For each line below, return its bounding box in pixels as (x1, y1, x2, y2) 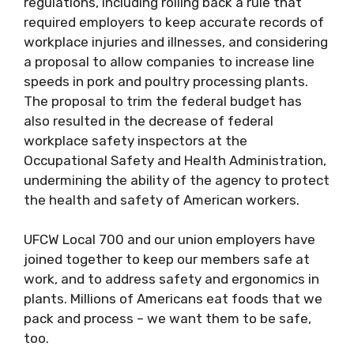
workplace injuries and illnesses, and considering (24, 33, 328, 50)
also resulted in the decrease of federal (24, 112, 273, 129)
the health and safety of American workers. (24, 191, 299, 208)
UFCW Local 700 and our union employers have (24, 232, 315, 247)
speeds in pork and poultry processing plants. (24, 73, 308, 89)
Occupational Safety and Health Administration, (24, 152, 326, 168)
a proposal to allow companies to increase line (24, 53, 314, 70)
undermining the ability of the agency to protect (24, 171, 330, 188)
